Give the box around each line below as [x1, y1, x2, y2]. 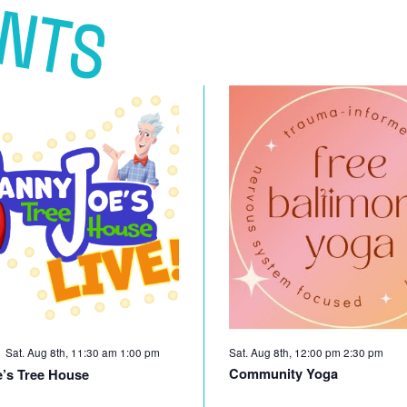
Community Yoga [228, 362, 338, 383]
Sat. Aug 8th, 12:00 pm [228, 343, 343, 360]
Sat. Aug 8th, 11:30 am [5, 343, 121, 360]
